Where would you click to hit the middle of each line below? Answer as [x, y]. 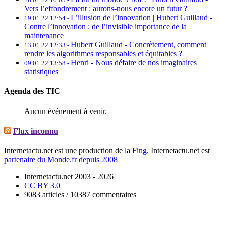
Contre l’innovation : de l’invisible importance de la [105, 27]
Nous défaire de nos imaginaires [146, 63]
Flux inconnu [36, 131]
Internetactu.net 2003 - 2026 [69, 177]
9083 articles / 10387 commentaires [80, 195]
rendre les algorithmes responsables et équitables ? [103, 54]
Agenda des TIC [32, 91]
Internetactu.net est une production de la [68, 151]
